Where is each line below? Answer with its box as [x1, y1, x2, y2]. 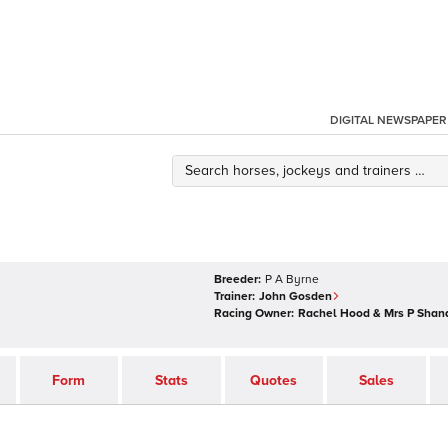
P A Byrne [265, 272, 319, 287]
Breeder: [214, 272, 261, 287]
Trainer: [214, 289, 255, 304]
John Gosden [259, 289, 332, 304]
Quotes [250, 371, 298, 389]
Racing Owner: [214, 306, 294, 321]
